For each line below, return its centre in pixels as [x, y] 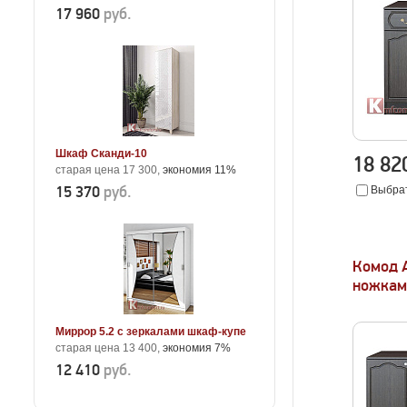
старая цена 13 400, [109, 348]
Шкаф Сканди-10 [101, 154]
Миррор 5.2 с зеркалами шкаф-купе [151, 332]
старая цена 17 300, [109, 170]
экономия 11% [199, 170]
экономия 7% [197, 348]
